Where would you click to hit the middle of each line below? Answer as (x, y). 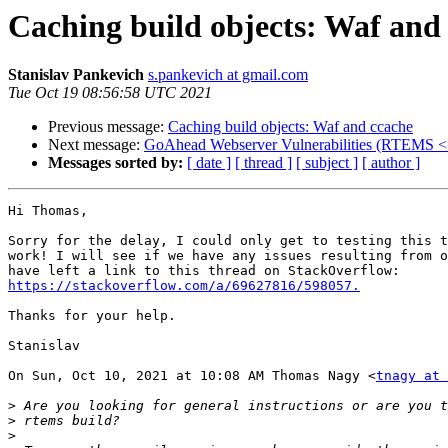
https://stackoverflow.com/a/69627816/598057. (184, 286)
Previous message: (108, 127)
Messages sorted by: (115, 163)
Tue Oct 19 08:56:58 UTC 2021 (110, 93)
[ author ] (391, 163)
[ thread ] (263, 163)
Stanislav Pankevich (76, 75)
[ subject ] (327, 163)
